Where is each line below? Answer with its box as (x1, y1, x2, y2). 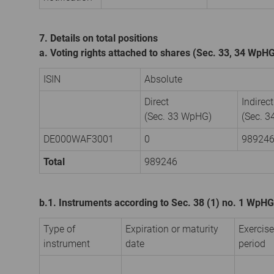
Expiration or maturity (125, 223, 218, 235)
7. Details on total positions (39, 32, 158, 44)
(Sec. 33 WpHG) (144, 110, 212, 122)
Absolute (144, 73, 182, 85)
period (239, 237, 265, 250)
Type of (43, 223, 75, 235)
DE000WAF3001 (43, 133, 114, 145)
